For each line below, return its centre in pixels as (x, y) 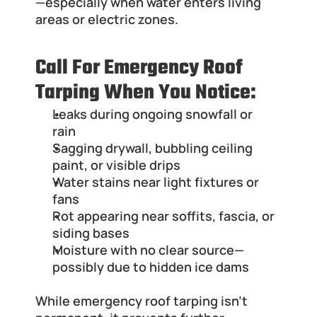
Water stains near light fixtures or (156, 182)
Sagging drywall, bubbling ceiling (152, 148)
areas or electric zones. (107, 19)
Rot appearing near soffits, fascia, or (163, 216)
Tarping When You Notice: (146, 93)
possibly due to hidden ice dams (151, 267)
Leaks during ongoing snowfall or (152, 114)
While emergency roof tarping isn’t (142, 301)
